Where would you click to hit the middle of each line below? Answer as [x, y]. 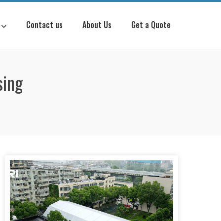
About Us [97, 25]
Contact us [44, 25]
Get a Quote [151, 25]
